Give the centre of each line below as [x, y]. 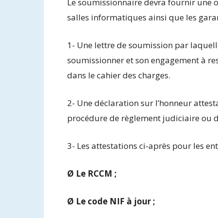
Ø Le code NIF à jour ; [111, 201]
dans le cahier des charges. [119, 75]
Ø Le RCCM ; [92, 173]
